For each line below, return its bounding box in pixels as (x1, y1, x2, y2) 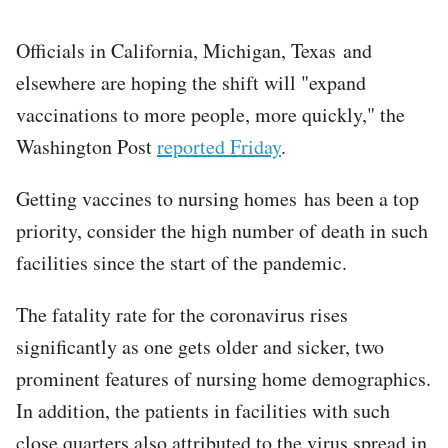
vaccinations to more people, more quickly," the (16, 100, 405, 128)
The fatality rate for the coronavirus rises (16, 300, 348, 328)
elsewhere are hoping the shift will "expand (16, 68, 366, 96)
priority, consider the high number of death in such (16, 216, 428, 244)
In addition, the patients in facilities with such (16, 396, 390, 424)
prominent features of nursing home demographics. (16, 364, 431, 392)
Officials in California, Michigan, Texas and (16, 36, 372, 64)
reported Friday (157, 132, 281, 160)
